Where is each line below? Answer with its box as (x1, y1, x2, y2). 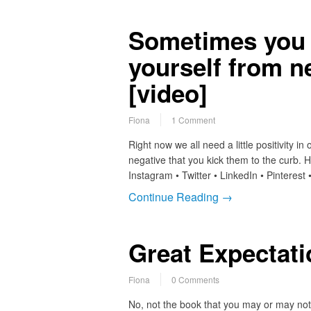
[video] (128, 75, 208, 110)
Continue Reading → (128, 188, 233, 205)
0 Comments (171, 273, 219, 285)
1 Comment (171, 113, 215, 126)
